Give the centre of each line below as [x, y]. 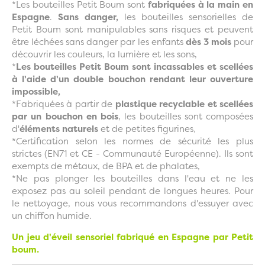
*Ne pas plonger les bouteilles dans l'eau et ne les [132, 179]
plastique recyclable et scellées [184, 104]
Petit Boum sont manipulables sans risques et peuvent [132, 30]
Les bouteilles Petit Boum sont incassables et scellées [135, 67]
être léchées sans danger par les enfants [99, 42]
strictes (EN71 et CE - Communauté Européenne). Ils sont [132, 154]
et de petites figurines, [147, 129]
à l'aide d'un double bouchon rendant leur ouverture [132, 79]
